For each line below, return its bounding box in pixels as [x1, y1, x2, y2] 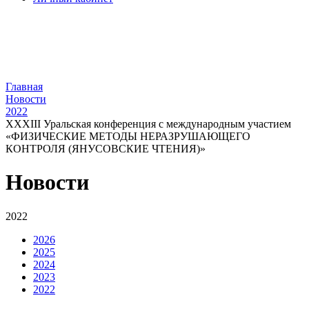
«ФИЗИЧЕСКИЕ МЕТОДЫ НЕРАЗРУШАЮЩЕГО [6, 130, 250, 142]
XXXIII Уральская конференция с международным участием [6, 118, 291, 130]
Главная [6, 81, 43, 92]
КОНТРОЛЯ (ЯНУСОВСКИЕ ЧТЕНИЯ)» [6, 143, 206, 154]
